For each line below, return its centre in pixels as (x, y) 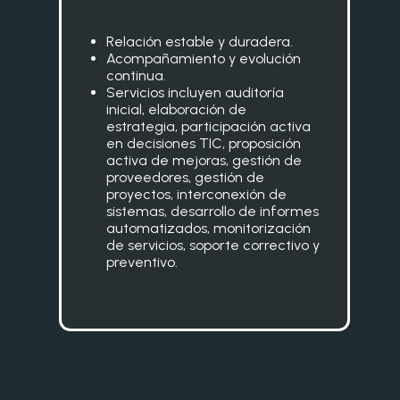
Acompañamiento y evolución (204, 58)
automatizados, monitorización (208, 228)
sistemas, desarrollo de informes (212, 211)
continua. (136, 75)
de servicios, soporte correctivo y (213, 245)
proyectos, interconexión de (196, 194)
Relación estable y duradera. (200, 42)
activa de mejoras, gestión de (204, 160)
